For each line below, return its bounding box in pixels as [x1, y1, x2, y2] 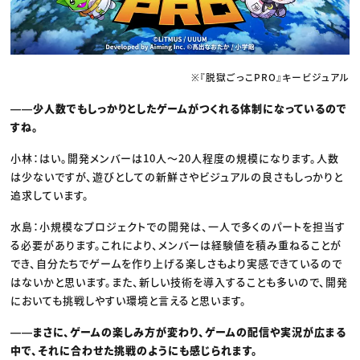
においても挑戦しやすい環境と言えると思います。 [10, 292, 247, 308]
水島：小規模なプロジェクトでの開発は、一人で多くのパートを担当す [10, 218, 346, 234]
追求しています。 [10, 186, 90, 202]
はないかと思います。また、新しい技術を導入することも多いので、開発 [10, 273, 349, 289]
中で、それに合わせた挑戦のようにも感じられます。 [10, 342, 259, 358]
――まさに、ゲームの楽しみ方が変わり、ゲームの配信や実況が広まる [10, 323, 347, 339]
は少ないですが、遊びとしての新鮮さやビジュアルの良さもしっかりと [10, 168, 344, 184]
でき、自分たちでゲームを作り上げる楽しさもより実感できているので [10, 255, 343, 271]
